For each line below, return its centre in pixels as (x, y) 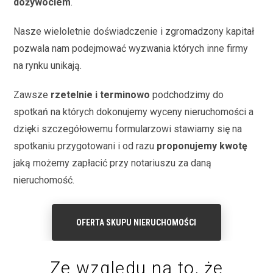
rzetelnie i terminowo (101, 94)
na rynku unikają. (48, 65)
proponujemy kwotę (202, 146)
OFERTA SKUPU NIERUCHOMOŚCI (136, 222)
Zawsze (32, 94)
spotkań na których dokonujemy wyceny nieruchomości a (134, 112)
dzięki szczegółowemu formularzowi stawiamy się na (128, 129)
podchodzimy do (187, 94)
